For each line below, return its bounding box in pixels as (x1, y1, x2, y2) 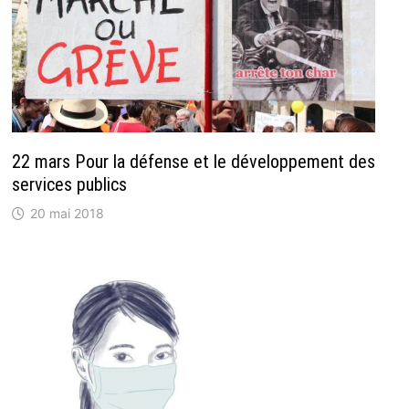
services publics (11, 173, 127, 195)
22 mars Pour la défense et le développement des (11, 150, 375, 173)
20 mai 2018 (29, 204, 104, 221)
